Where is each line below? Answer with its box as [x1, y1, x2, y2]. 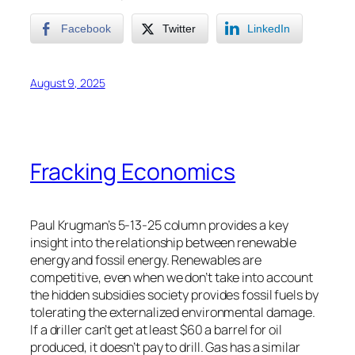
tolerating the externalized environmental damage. [30, 303, 316, 321]
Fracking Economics [30, 155, 236, 187]
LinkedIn [247, 22, 290, 36]
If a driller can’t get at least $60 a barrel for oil [30, 320, 282, 338]
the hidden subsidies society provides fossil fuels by [30, 285, 319, 303]
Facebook [61, 22, 111, 36]
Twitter [162, 22, 196, 36]
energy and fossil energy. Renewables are [30, 250, 261, 269]
